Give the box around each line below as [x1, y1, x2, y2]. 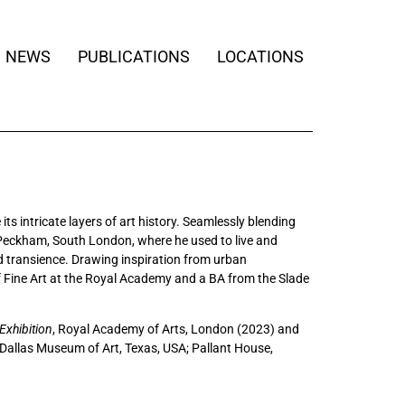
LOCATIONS [217, 47, 304, 66]
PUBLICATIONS [78, 47, 190, 66]
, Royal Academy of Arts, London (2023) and [52, 322, 299, 336]
